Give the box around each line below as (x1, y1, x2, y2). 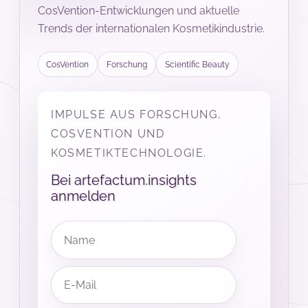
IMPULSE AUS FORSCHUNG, (50, 107, 222, 121)
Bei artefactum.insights (50, 172, 197, 189)
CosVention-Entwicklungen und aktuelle (37, 3, 239, 17)
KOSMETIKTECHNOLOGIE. (50, 146, 207, 159)
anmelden (50, 188, 115, 205)
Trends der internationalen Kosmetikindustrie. (37, 21, 265, 35)
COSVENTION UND (50, 126, 165, 140)
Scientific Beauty (164, 58, 230, 69)
